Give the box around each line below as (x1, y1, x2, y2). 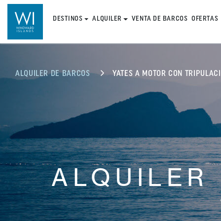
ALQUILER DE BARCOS (15, 70, 90, 78)
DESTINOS (53, 15, 83, 23)
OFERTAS (191, 15, 219, 23)
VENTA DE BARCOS (131, 15, 188, 23)
